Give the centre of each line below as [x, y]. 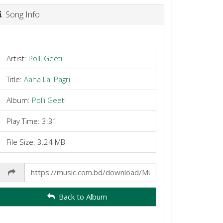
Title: [15, 79]
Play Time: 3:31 [32, 121]
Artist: [17, 58]
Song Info [20, 14]
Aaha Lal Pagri [47, 79]
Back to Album [81, 197]
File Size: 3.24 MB [36, 142]
